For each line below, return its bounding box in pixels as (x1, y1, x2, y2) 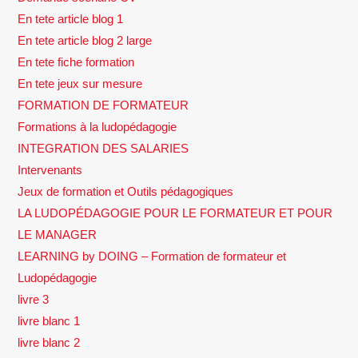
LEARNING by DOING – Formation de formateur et (18, 249, 287, 263)
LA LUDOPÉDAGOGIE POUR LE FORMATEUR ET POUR (18, 205, 333, 220)
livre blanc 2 (18, 335, 81, 349)
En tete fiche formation (18, 54, 135, 69)
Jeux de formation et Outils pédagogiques (18, 184, 234, 198)
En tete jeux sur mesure (18, 76, 143, 90)
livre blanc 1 (18, 313, 81, 328)
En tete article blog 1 (18, 11, 124, 26)
